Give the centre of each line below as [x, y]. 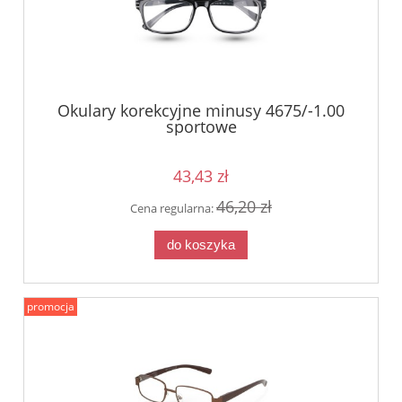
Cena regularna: [173, 209]
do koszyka [201, 244]
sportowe [201, 126]
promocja [51, 307]
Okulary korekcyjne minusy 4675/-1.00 [201, 110]
